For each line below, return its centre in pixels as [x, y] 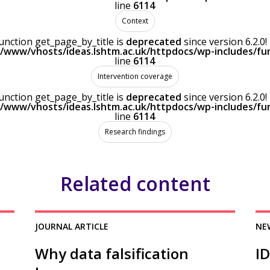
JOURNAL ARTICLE [72, 226]
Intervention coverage [135, 76]
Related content [135, 184]
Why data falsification [112, 253]
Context [135, 21]
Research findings [135, 132]
